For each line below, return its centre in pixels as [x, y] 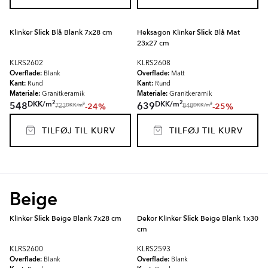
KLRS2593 [154, 249]
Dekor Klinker [160, 218]
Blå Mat [226, 32]
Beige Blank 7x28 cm [86, 218]
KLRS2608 [154, 63]
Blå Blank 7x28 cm [81, 32]
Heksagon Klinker [167, 32]
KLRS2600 [26, 249]
